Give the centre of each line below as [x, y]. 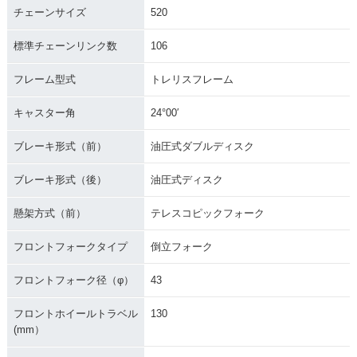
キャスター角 [44, 113]
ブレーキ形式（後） [60, 180]
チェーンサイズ [49, 13]
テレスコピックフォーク [207, 214]
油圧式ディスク [186, 180]
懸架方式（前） [49, 214]
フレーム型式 [44, 80]
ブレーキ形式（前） [60, 147]
